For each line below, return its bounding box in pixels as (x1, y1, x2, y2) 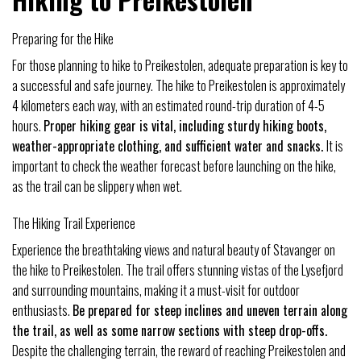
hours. (12, 116, 44, 136)
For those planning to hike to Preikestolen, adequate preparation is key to (12, 56, 348, 76)
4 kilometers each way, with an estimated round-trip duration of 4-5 (12, 96, 325, 116)
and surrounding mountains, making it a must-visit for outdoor (12, 280, 300, 301)
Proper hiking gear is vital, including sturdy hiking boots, (44, 116, 326, 136)
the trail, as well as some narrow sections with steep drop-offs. (12, 321, 327, 341)
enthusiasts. (12, 301, 73, 321)
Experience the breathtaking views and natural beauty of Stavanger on (12, 240, 335, 260)
